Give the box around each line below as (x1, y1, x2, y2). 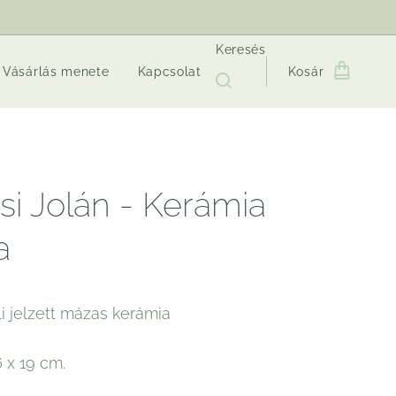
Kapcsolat (137, 65, 202, 79)
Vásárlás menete (3, 65, 110, 79)
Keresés (215, 42, 266, 57)
